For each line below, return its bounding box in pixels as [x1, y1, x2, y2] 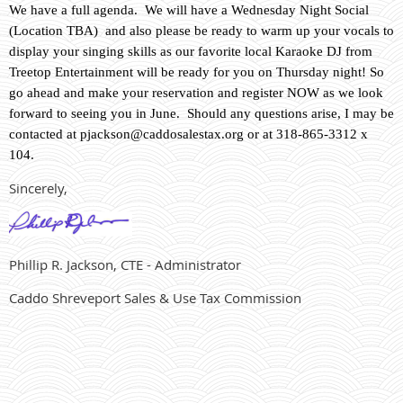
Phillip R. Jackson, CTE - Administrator [9, 255, 241, 274]
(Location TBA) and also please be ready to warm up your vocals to [9, 23, 394, 39]
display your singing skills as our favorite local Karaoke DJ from [9, 44, 372, 59]
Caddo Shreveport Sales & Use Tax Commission [9, 289, 301, 308]
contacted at [9, 127, 76, 142]
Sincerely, [9, 179, 67, 198]
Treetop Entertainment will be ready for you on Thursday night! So [9, 65, 384, 80]
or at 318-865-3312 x [247, 127, 368, 142]
